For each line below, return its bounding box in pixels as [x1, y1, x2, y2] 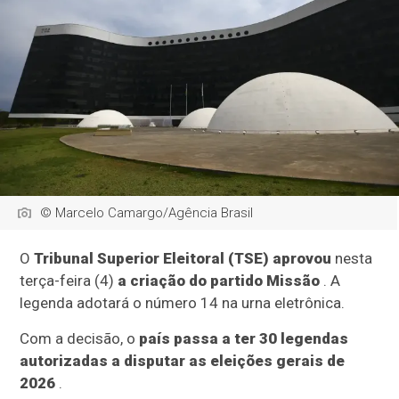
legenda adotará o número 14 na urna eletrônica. [20, 294, 346, 313]
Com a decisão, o [20, 330, 140, 348]
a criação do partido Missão [118, 272, 321, 290]
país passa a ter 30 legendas [139, 330, 349, 348]
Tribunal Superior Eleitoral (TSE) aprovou [34, 249, 332, 268]
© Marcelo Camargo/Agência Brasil [40, 205, 254, 222]
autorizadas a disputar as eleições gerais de [20, 352, 346, 370]
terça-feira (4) [20, 272, 118, 290]
